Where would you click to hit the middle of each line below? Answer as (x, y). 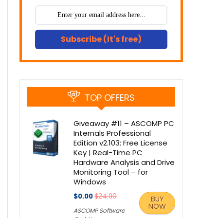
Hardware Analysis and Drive (124, 162)
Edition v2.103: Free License (120, 143)
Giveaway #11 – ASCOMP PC (124, 123)
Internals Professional (112, 133)
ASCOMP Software (99, 210)
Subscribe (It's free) (101, 39)
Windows (90, 182)
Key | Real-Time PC (108, 153)
